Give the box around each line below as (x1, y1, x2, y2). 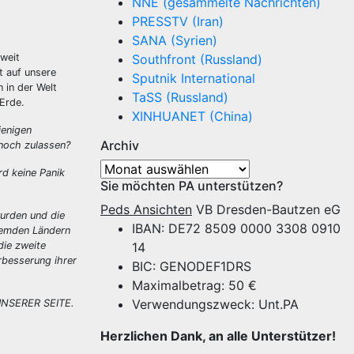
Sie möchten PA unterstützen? (100, 178, 283, 194)
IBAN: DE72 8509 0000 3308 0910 (132, 220, 341, 236)
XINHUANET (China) (132, 108, 253, 124)
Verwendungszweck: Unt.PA (132, 296, 299, 312)
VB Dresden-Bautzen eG (192, 201, 341, 217)
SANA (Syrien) (132, 32, 217, 48)
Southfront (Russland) (132, 51, 262, 67)
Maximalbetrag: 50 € (132, 277, 257, 293)
